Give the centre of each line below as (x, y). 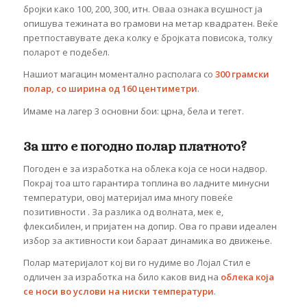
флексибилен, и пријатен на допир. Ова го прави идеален (150, 226)
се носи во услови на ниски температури (118, 291)
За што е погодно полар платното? (135, 146)
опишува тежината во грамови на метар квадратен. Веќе (150, 24)
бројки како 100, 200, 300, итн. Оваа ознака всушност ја (143, 9)
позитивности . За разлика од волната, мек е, (123, 211)
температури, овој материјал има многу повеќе (128, 197)
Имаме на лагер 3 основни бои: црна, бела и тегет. (133, 111)
